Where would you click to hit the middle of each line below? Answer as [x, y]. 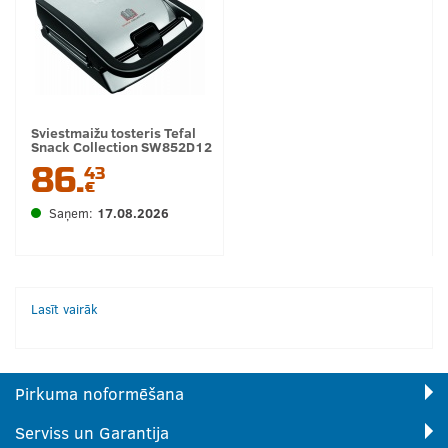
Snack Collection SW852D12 [121, 146]
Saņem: [73, 213]
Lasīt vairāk [64, 309]
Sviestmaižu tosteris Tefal [113, 132]
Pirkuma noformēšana [99, 393]
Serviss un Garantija [92, 432]
